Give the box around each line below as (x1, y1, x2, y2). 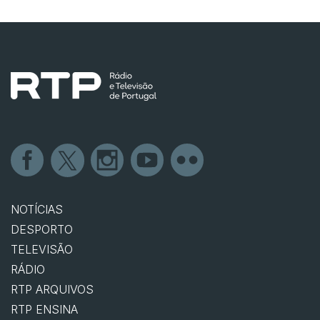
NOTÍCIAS (11, 202, 63, 217)
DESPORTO (11, 222, 73, 237)
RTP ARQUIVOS (11, 282, 94, 297)
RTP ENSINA (11, 302, 78, 317)
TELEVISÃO (11, 242, 73, 257)
